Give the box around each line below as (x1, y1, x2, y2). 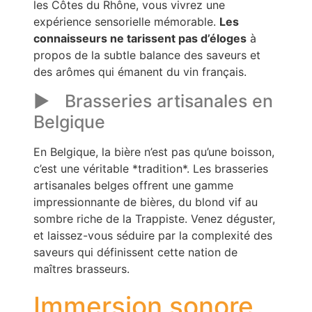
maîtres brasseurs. (33, 261, 130, 276)
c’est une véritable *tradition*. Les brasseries (33, 161, 268, 175)
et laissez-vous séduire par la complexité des (33, 228, 272, 242)
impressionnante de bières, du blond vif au (33, 194, 258, 209)
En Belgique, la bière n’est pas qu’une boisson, (33, 144, 274, 159)
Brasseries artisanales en (65, 90, 273, 111)
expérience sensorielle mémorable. (33, 15, 219, 29)
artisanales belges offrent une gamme (33, 178, 233, 192)
